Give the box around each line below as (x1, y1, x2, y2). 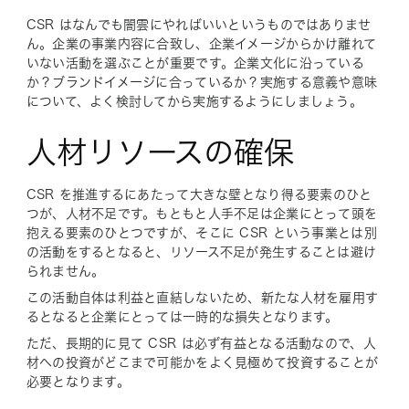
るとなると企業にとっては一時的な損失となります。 (26, 309, 339, 323)
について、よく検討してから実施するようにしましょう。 (26, 94, 362, 108)
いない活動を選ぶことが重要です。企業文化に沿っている (26, 56, 364, 69)
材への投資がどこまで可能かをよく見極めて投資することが (26, 355, 379, 369)
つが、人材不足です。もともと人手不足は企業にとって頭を (26, 206, 378, 220)
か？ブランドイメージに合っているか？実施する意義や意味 (26, 75, 378, 89)
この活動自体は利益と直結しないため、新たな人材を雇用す (26, 290, 379, 304)
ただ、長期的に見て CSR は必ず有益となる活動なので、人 (26, 336, 376, 350)
